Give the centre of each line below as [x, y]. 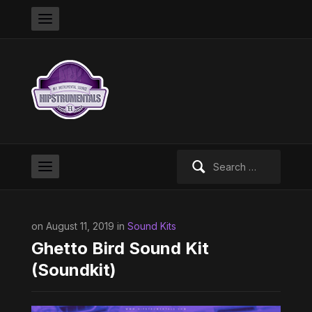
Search [192, 157]
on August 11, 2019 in [79, 226]
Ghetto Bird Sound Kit [120, 248]
